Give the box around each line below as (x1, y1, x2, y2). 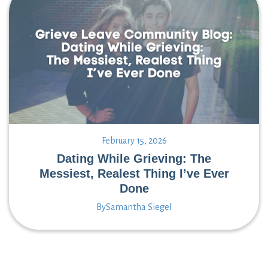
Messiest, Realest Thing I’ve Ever (39, 167, 229, 181)
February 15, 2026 (101, 136, 167, 146)
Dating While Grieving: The (57, 152, 211, 166)
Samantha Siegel (106, 202, 172, 212)
